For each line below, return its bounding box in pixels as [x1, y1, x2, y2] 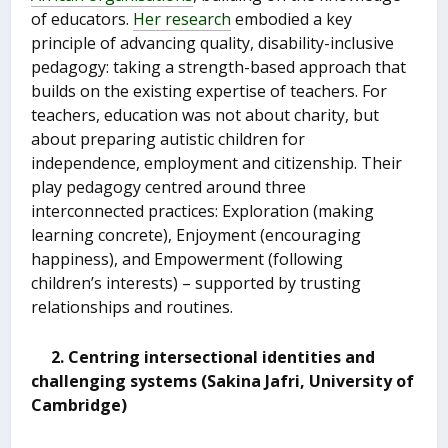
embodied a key [231, 8, 353, 31]
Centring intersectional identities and [68, 345, 376, 368]
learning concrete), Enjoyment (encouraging [31, 224, 362, 247]
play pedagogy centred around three [31, 176, 307, 199]
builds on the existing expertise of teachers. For [31, 80, 388, 103]
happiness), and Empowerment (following [31, 248, 344, 271]
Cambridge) [31, 393, 128, 416]
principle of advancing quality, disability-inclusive [31, 32, 395, 55]
